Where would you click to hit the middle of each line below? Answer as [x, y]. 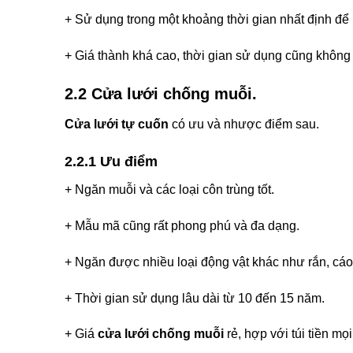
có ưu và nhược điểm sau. [244, 124]
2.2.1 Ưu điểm [111, 162]
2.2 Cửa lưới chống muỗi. [161, 94]
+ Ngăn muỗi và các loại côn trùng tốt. [169, 190]
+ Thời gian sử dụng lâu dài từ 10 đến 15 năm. [195, 298]
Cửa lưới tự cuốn [117, 124]
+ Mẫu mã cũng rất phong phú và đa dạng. [182, 226]
